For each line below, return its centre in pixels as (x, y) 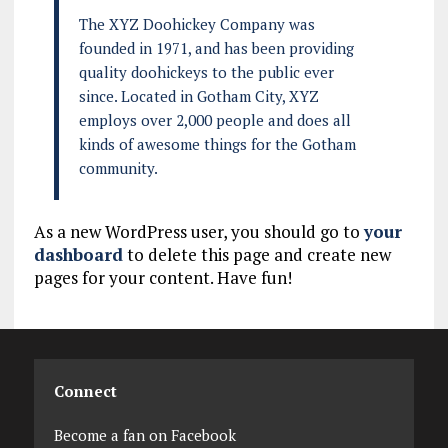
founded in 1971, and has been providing (216, 47)
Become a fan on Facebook (144, 434)
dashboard (78, 254)
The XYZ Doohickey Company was (196, 23)
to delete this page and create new (256, 254)
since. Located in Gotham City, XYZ (198, 95)
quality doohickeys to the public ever (206, 71)
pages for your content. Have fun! (162, 277)
